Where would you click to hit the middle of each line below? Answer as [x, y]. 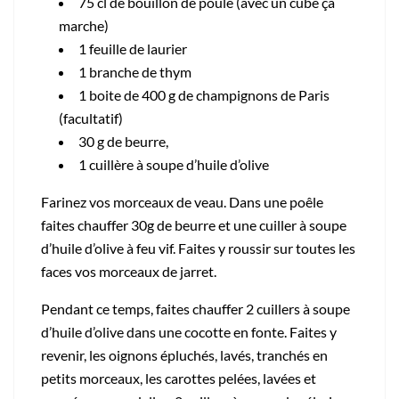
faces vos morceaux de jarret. [129, 271]
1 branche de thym [135, 71]
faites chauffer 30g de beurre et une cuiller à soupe [194, 224]
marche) [84, 25]
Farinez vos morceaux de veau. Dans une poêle [182, 201]
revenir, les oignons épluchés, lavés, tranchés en [184, 354]
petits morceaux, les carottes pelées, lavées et [179, 378]
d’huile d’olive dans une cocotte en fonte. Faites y [189, 331]
